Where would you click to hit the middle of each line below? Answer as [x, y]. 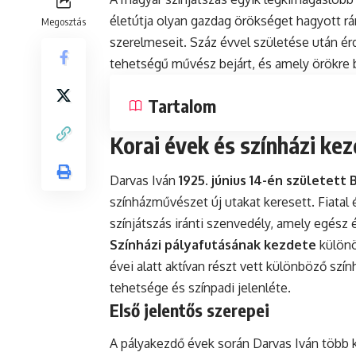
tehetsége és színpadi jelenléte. [200, 288]
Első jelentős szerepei [190, 310]
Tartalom [182, 106]
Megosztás [64, 22]
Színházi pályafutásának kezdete [213, 245]
